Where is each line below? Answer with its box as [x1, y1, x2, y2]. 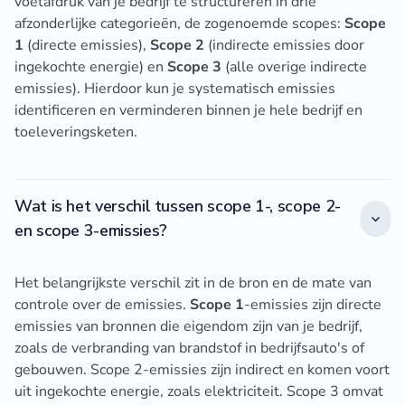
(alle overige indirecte [221, 57, 367, 78]
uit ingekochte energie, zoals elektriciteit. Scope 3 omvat [14, 381, 383, 402]
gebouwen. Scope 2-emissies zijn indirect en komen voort [14, 360, 390, 381]
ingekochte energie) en [14, 57, 167, 78]
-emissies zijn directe [244, 295, 381, 316]
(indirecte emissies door [204, 35, 364, 56]
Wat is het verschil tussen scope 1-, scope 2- [14, 195, 341, 218]
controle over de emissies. [14, 295, 190, 316]
